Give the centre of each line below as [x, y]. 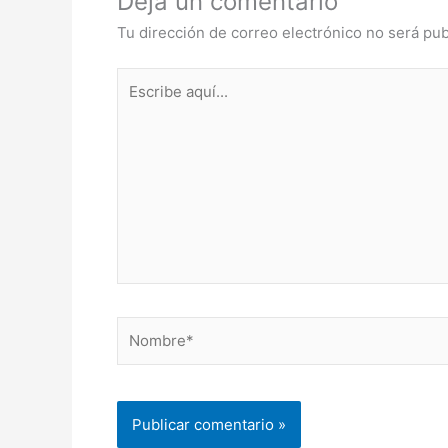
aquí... [137, 102]
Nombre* [148, 327]
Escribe [142, 78]
